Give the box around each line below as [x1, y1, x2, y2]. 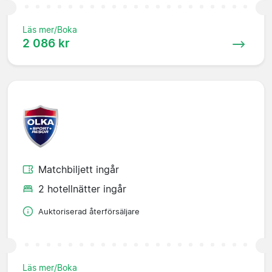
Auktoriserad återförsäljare [38, 206, 140, 216]
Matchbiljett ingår [38, 163, 119, 175]
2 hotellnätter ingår [38, 182, 126, 195]
